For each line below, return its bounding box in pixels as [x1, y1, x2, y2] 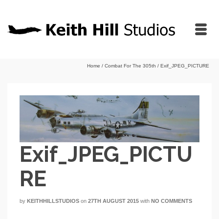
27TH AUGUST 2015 [88, 198, 139, 204]
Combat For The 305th [105, 63, 156, 68]
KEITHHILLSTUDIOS [27, 198, 79, 204]
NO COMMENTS [151, 198, 192, 204]
